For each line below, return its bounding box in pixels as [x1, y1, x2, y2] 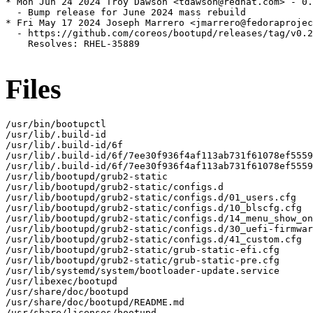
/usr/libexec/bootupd [6, 275, 117, 286]
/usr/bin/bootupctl [6, 118, 106, 129]
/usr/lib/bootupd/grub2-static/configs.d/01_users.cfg [6, 191, 296, 203]
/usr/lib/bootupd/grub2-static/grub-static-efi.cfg [6, 244, 279, 255]
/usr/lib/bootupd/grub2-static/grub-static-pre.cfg [6, 254, 279, 265]
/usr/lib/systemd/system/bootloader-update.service [6, 265, 279, 276]
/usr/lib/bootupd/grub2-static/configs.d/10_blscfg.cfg [6, 202, 302, 213]
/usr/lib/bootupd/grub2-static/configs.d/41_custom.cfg [6, 233, 302, 245]
